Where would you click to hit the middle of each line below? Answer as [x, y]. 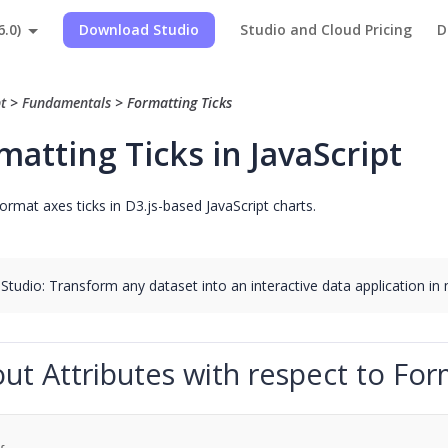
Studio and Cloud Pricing [326, 29]
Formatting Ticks [179, 102]
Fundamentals [66, 102]
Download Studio [139, 29]
